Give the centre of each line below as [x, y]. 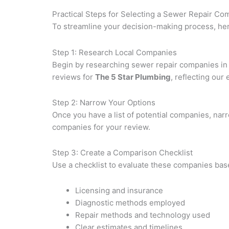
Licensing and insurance [119, 191]
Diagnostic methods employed [130, 203]
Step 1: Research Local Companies [114, 52]
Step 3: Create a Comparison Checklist [122, 153]
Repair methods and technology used [143, 215]
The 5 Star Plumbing [133, 77]
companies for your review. [101, 127]
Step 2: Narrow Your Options [104, 102]
